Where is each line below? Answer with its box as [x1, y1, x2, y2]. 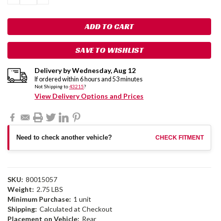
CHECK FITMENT [155, 134, 204, 141]
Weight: [7, 185, 34, 194]
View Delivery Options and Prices [35, 92, 144, 101]
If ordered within [35, 75, 80, 83]
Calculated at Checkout [39, 205, 112, 214]
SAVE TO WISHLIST [75, 45, 144, 56]
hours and [83, 75, 112, 83]
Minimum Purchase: [7, 195, 71, 204]
